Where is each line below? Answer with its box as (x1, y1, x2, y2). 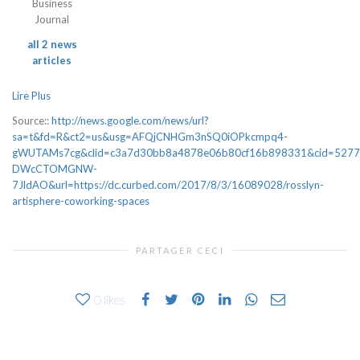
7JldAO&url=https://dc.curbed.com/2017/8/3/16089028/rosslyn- (12, 178, 324, 192)
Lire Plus (12, 89, 51, 103)
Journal (35, 13, 69, 26)
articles (32, 54, 72, 67)
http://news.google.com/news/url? (51, 114, 209, 128)
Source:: (12, 114, 51, 128)
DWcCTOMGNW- (12, 162, 97, 176)
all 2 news (27, 38, 77, 51)
